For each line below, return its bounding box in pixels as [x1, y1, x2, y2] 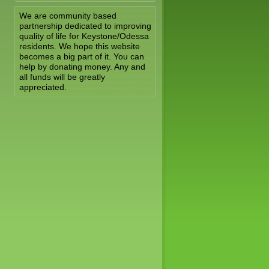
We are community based [19, 11, 116, 20]
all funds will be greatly [19, 72, 105, 82]
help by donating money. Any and [19, 62, 145, 71]
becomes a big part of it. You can [19, 52, 144, 61]
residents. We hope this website [19, 41, 140, 51]
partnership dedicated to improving [19, 21, 151, 31]
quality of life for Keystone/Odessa [19, 31, 149, 41]
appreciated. [19, 82, 67, 92]
